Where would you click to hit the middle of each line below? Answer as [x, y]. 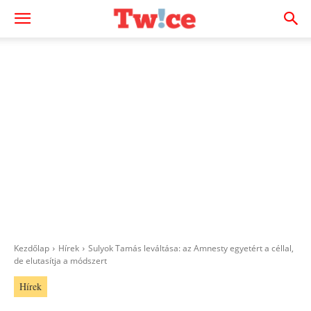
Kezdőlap [32, 248]
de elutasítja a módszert [60, 261]
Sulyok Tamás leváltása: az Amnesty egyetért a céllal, [191, 248]
